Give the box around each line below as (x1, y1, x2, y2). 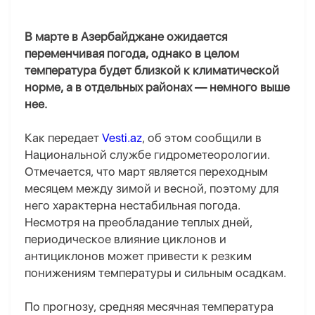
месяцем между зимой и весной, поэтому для (25, 181, 278, 196)
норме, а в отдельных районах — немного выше (25, 80, 290, 95)
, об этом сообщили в (142, 131, 262, 146)
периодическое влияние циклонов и (25, 232, 226, 247)
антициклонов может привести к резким (25, 249, 252, 264)
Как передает (25, 131, 102, 146)
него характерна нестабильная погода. (25, 198, 240, 213)
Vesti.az (102, 131, 142, 146)
